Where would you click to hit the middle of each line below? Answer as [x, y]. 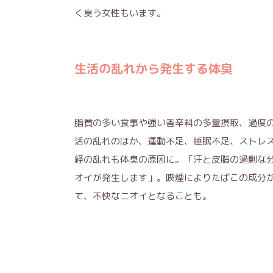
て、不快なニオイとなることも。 [143, 196]
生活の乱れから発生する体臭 [154, 68]
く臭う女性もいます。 [120, 13]
